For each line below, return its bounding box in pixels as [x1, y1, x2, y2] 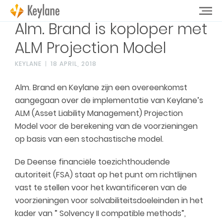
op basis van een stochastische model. [15, 133, 164, 145]
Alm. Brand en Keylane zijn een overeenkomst [15, 82, 187, 93]
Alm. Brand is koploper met [15, 19, 207, 40]
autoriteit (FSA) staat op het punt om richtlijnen [15, 169, 197, 180]
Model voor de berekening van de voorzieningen [15, 120, 198, 132]
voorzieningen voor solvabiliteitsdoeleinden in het [15, 195, 203, 206]
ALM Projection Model [15, 38, 166, 58]
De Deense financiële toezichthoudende [15, 156, 170, 167]
